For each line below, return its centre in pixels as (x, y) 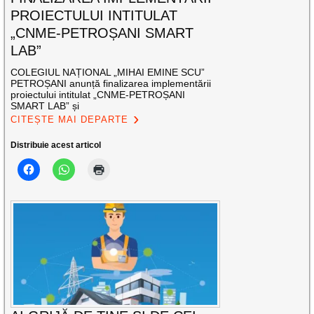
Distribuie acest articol (56, 145)
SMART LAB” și (45, 105)
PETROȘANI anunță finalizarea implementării (111, 83)
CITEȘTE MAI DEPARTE (70, 119)
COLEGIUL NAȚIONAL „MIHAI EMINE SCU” (108, 72)
